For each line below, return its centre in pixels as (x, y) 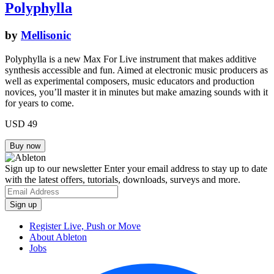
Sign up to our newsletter (53, 169)
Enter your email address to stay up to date (184, 169)
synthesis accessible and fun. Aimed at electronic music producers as (136, 70)
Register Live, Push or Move (85, 226)
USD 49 (21, 124)
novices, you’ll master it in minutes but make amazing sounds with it (136, 92)
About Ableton (58, 237)
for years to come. (39, 103)
